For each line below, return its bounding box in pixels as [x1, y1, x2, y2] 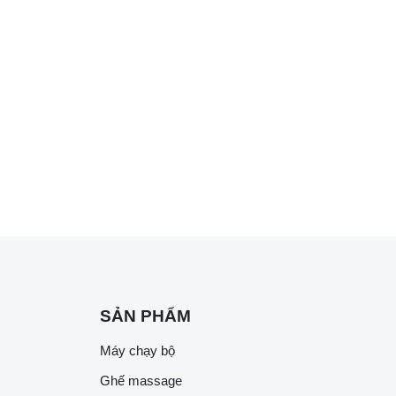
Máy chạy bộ [100, 343, 175, 359]
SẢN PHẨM [100, 307, 191, 326]
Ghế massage [100, 373, 182, 389]
